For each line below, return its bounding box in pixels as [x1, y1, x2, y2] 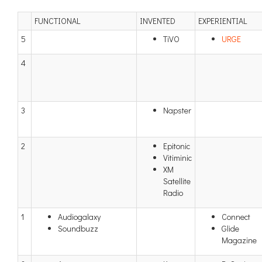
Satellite [163, 175, 191, 187]
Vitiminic [163, 152, 192, 163]
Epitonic [163, 140, 190, 151]
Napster [163, 105, 191, 116]
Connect [222, 211, 250, 222]
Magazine [222, 235, 257, 246]
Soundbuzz [58, 223, 98, 234]
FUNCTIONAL [35, 15, 80, 26]
